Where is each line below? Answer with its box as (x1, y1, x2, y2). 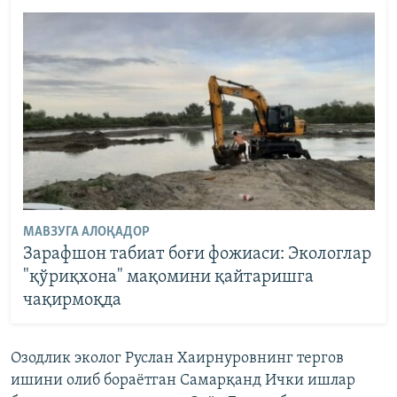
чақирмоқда (22, 291, 121, 309)
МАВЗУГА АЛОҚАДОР (22, 224, 150, 239)
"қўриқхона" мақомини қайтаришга (22, 268, 314, 286)
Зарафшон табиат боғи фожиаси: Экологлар (22, 245, 371, 263)
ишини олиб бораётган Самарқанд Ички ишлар (11, 372, 355, 390)
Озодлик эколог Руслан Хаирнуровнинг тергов (11, 350, 344, 368)
